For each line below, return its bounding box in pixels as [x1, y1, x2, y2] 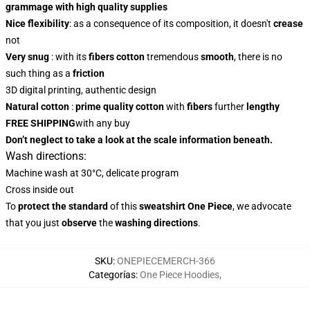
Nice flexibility [6, 18, 69, 29]
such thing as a [6, 68, 71, 79]
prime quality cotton [75, 101, 164, 112]
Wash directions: [6, 149, 86, 163]
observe [62, 217, 97, 228]
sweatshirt [139, 201, 185, 212]
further [215, 101, 244, 112]
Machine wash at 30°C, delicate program [6, 167, 179, 179]
